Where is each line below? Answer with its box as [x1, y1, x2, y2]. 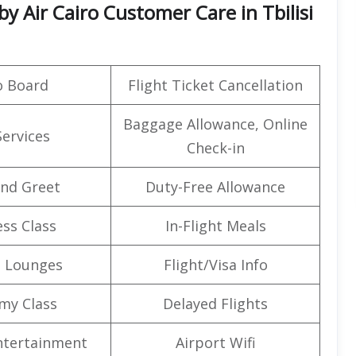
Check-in [186, 137, 245, 157]
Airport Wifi [175, 332, 256, 352]
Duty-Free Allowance [145, 176, 285, 196]
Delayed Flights [163, 293, 268, 313]
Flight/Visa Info [163, 254, 268, 274]
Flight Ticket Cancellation [128, 75, 303, 95]
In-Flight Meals [164, 215, 266, 235]
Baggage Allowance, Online [123, 114, 308, 133]
